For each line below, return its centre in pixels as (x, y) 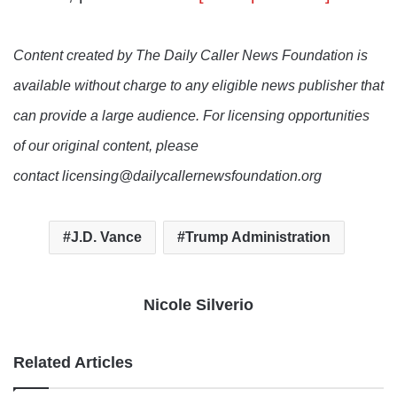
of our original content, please (106, 146)
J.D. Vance (106, 237)
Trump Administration (257, 237)
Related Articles (73, 363)
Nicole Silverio (198, 305)
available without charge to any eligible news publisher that (198, 86)
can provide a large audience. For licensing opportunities (191, 116)
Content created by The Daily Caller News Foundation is (191, 56)
